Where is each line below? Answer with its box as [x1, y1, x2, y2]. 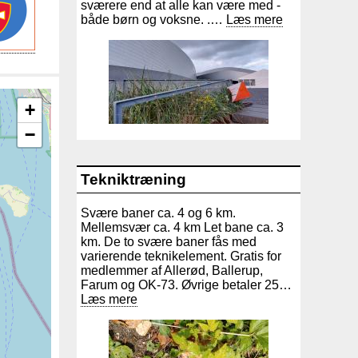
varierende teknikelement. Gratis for [81, 249, 281, 263]
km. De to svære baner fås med [81, 234, 257, 249]
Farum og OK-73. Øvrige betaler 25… [81, 277, 292, 292]
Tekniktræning [81, 170, 186, 188]
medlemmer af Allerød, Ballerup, [81, 263, 263, 277]
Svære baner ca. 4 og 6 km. [81, 205, 236, 220]
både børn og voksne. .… [81, 12, 226, 26]
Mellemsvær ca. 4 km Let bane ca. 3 [81, 220, 284, 234]
